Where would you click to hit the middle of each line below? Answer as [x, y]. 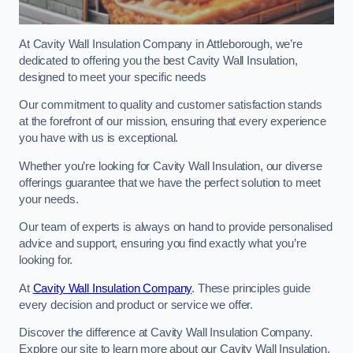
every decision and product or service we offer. [136, 305]
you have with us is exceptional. [99, 138]
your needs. [50, 199]
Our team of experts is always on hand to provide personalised [176, 227]
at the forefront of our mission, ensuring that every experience [173, 122]
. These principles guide [251, 288]
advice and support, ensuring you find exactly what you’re [163, 244]
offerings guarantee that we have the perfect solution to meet [170, 182]
